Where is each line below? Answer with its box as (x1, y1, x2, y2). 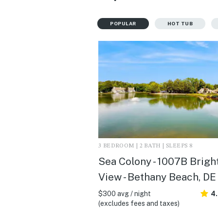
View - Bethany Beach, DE (98, 170, 216, 183)
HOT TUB (167, 20, 193, 26)
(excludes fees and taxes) (98, 199, 180, 207)
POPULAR (110, 20, 136, 26)
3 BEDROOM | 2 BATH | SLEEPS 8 (98, 143, 193, 149)
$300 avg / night (98, 189, 151, 198)
